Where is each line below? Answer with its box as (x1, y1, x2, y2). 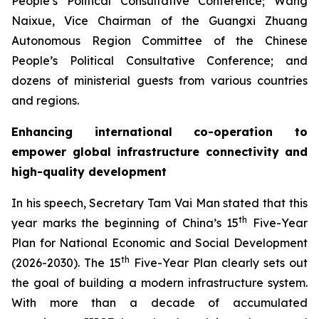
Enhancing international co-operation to (11, 125, 308, 139)
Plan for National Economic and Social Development (11, 236, 308, 250)
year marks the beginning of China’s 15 (11, 216, 239, 230)
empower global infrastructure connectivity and (11, 145, 308, 159)
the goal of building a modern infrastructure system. (11, 276, 308, 290)
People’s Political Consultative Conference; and (11, 53, 308, 68)
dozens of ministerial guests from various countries (11, 73, 308, 88)
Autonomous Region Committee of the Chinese (11, 33, 308, 48)
